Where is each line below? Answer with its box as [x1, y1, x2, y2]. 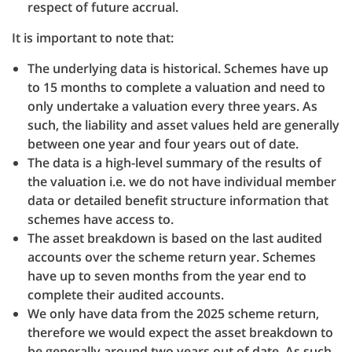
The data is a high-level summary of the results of [27, 154, 321, 171]
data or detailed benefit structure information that [27, 192, 328, 209]
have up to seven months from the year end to [27, 267, 306, 284]
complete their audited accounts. [27, 286, 224, 303]
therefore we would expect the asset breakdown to [27, 324, 333, 341]
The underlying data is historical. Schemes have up [27, 60, 328, 77]
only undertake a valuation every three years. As [27, 97, 317, 115]
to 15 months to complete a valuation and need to [27, 79, 325, 96]
